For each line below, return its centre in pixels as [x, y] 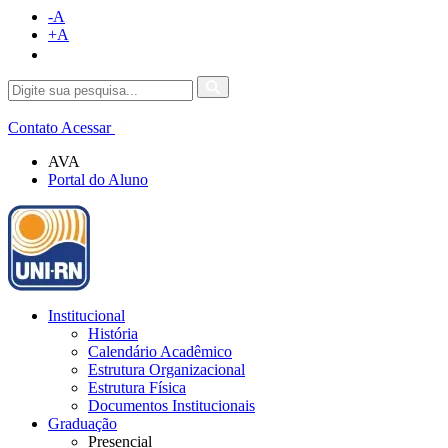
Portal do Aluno [98, 179]
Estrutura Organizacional [166, 369]
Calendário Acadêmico [160, 351]
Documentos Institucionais [171, 405]
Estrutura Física [137, 387]
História [113, 333]
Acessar [86, 127]
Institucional [86, 315]
